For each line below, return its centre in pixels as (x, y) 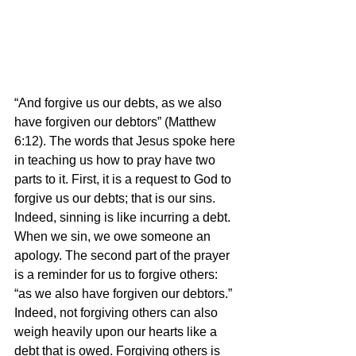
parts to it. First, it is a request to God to (124, 179)
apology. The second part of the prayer (124, 255)
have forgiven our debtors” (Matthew (117, 122)
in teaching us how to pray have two (116, 160)
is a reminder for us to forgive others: (118, 275)
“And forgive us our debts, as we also (120, 103)
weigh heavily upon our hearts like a (117, 332)
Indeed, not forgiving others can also (118, 313)
